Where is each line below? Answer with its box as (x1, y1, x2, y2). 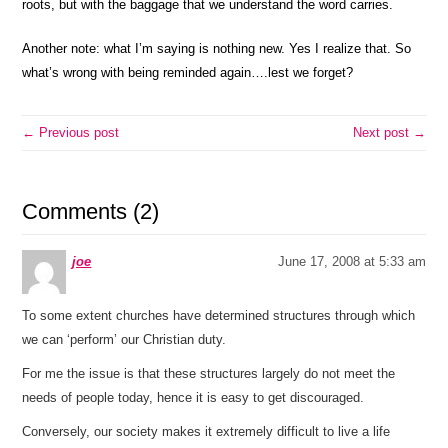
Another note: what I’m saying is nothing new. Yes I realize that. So (22, 41, 412, 56)
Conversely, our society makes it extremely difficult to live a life (22, 424, 391, 439)
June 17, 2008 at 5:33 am (277, 254, 426, 269)
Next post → (352, 125, 426, 140)
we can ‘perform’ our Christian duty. (22, 332, 227, 347)
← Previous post (22, 125, 120, 140)
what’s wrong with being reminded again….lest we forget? (22, 65, 354, 80)
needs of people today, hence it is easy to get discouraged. (22, 390, 365, 405)
